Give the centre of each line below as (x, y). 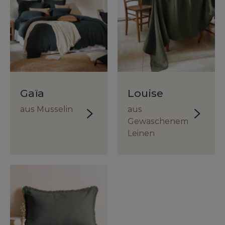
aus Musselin (46, 109)
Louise (145, 93)
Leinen (141, 134)
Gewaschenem (158, 122)
